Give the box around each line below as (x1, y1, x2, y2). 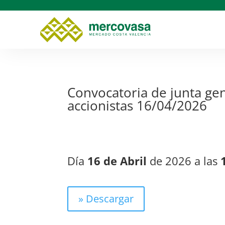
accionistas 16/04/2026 (67, 96, 207, 115)
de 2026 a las (150, 153, 221, 168)
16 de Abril (87, 153, 150, 168)
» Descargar (78, 191, 134, 205)
